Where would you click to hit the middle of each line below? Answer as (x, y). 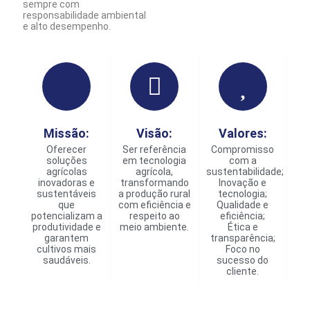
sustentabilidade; (245, 172)
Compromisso (243, 150)
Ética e (243, 227)
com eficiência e (154, 205)
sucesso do (243, 261)
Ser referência (155, 150)
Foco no (243, 249)
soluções (66, 161)
